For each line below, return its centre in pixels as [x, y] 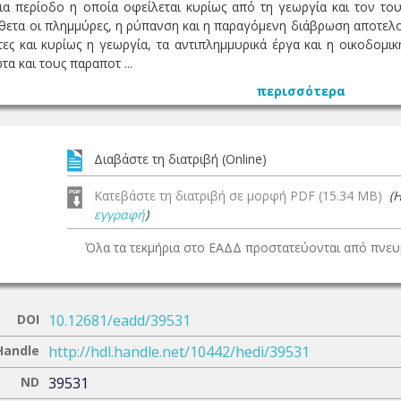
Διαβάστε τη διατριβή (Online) [180, 159]
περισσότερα [301, 91]
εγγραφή [119, 214]
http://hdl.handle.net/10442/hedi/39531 [179, 352]
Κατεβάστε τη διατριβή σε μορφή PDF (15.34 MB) [242, 196]
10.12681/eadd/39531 [119, 320]
